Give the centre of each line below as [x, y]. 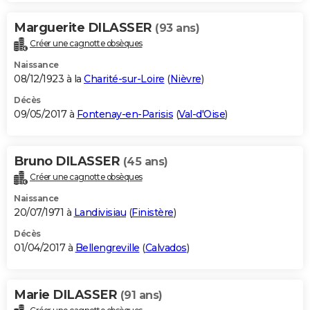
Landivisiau [100, 213]
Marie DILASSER [67, 295]
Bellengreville [107, 248]
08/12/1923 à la [49, 79]
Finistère [153, 213]
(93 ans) [177, 28]
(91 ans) [141, 295]
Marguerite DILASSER [84, 28]
